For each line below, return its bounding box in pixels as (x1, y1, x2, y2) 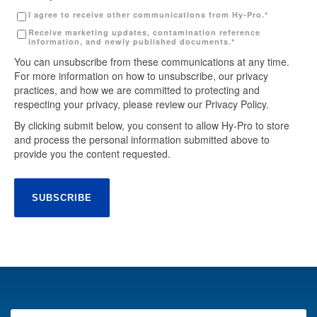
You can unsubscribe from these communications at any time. (14, 54, 289, 69)
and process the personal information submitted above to (14, 132, 270, 146)
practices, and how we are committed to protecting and (14, 83, 260, 97)
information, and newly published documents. (28, 36, 231, 47)
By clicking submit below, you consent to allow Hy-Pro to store (14, 118, 289, 132)
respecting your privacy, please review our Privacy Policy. (14, 97, 269, 111)
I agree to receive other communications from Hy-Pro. (28, 9, 265, 20)
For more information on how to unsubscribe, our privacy (14, 69, 268, 83)
